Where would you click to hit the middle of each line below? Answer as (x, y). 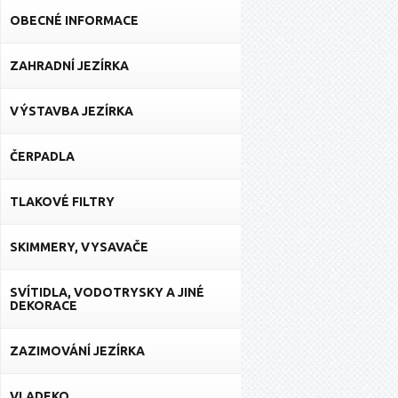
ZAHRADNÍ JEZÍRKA (69, 66)
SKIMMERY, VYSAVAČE (79, 247)
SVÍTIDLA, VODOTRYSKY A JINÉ (107, 292)
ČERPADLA (42, 156)
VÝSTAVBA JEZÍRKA (72, 111)
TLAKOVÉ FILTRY (62, 202)
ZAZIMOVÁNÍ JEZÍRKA (77, 351)
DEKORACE (44, 306)
